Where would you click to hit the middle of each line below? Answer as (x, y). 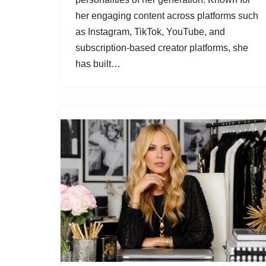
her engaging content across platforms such (167, 16)
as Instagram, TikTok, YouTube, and (150, 32)
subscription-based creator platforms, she (162, 48)
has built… (99, 64)
